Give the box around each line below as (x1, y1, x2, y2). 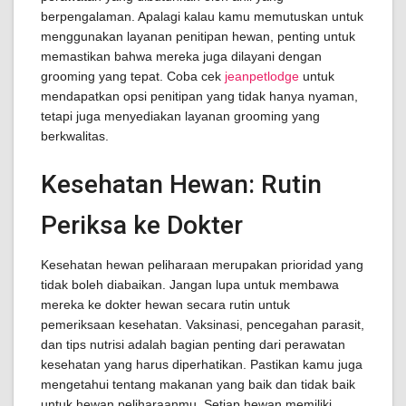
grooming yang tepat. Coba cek (41, 69, 225, 83)
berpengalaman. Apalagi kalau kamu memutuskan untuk (41, 9, 363, 24)
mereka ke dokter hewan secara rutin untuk (41, 297, 290, 312)
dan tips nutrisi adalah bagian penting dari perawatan (41, 337, 345, 352)
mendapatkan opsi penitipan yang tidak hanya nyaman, (41, 89, 358, 103)
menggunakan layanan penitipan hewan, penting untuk (41, 29, 355, 43)
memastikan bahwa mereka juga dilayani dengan (41, 49, 322, 63)
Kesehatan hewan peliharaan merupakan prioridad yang (41, 257, 363, 272)
